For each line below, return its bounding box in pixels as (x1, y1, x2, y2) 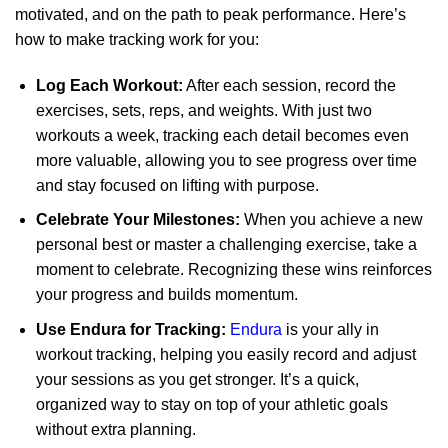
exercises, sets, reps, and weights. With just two (35, 101, 372, 119)
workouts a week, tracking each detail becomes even (35, 126, 409, 144)
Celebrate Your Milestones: (35, 211, 240, 229)
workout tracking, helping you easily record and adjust (35, 346, 416, 364)
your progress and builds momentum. (35, 286, 298, 304)
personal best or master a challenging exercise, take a (35, 236, 417, 254)
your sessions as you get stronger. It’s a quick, (35, 371, 359, 389)
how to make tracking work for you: (15, 31, 259, 49)
